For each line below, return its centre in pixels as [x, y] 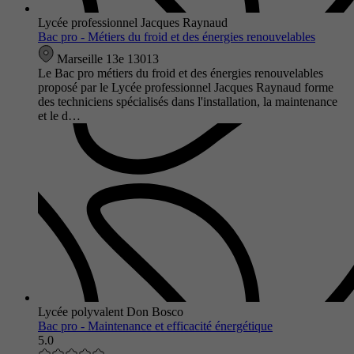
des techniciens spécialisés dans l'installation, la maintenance [188, 101]
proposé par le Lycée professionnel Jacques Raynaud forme [186, 87]
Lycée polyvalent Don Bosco [111, 311]
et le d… [59, 115]
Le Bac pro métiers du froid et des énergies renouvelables [181, 73]
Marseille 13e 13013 [106, 58]
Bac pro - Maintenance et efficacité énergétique [155, 326]
